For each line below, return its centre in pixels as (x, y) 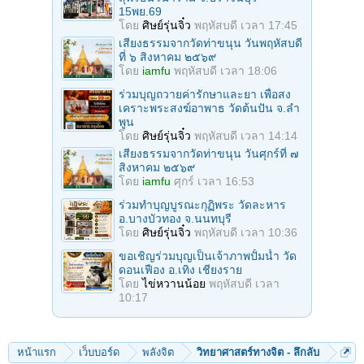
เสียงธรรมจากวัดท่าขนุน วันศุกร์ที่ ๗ (209, 153)
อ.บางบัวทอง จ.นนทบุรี (175, 218)
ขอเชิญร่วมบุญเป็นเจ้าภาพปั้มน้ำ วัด (208, 256)
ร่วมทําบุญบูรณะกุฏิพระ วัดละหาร (202, 204)
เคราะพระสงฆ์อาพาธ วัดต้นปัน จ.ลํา (209, 108)
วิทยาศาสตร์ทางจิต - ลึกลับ (258, 352)
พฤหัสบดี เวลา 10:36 (246, 232)
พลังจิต (158, 352)
